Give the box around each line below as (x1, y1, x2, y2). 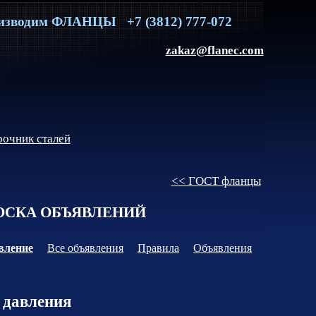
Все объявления (47, 242, 123, 254)
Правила (138, 242, 179, 254)
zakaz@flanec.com (165, 44, 264, 57)
